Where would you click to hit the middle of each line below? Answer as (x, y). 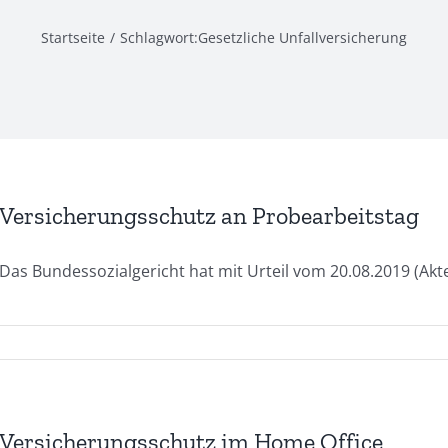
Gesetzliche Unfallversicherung (302, 37)
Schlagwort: (158, 37)
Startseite (73, 37)
